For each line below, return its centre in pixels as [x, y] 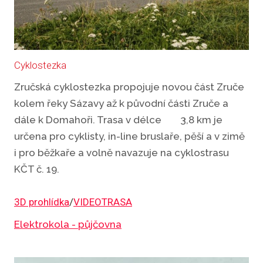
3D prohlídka [42, 202]
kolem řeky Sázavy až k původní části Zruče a [121, 104]
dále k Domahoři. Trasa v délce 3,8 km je [118, 120]
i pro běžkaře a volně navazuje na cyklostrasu [122, 153]
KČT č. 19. [37, 169]
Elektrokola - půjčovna [68, 224]
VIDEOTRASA [103, 202]
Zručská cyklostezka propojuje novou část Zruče [129, 87]
